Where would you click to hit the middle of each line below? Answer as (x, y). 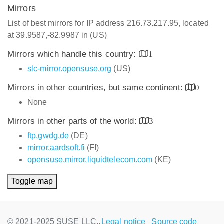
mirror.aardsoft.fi (56, 148)
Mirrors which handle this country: (73, 54)
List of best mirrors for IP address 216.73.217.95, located (108, 23)
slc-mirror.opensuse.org (70, 69)
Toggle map (32, 181)
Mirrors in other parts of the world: (73, 121)
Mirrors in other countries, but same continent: (96, 88)
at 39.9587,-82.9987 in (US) (57, 35)
